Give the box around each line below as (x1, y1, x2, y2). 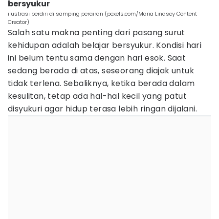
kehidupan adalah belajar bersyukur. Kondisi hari (8, 40, 202, 51)
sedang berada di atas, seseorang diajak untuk (8, 65, 194, 76)
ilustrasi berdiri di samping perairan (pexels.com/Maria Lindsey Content (8, 10, 197, 18)
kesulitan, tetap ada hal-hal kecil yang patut (8, 90, 187, 102)
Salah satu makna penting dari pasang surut (8, 27, 185, 38)
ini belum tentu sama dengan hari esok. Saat (8, 52, 186, 64)
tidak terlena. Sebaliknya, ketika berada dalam (8, 78, 195, 89)
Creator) (8, 18, 29, 26)
